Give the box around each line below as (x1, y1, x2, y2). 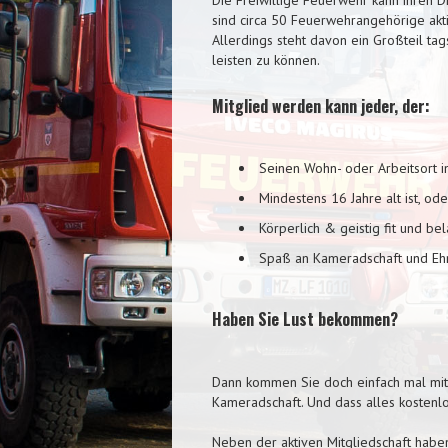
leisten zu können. (211, 50, 320, 69)
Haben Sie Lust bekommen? (211, 306, 398, 331)
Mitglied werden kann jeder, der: (211, 93, 430, 118)
